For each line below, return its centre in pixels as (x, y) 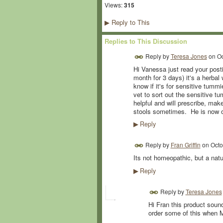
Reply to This (129, 22)
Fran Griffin (185, 145)
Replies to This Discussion (146, 41)
